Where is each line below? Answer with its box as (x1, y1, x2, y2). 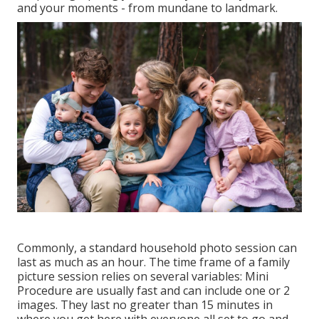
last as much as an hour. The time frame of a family (17, 253, 290, 270)
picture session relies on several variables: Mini (17, 268, 268, 284)
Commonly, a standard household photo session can (17, 239, 297, 256)
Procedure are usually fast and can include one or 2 (17, 282, 290, 298)
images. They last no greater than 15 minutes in (17, 296, 273, 313)
